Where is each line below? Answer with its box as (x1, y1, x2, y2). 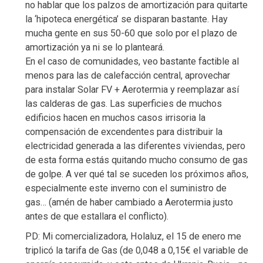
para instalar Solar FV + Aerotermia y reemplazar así (25, 84, 239, 96)
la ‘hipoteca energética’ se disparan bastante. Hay (25, 14, 228, 25)
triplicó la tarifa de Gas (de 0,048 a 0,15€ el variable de (25, 245, 248, 257)
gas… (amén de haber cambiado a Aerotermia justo (25, 197, 233, 208)
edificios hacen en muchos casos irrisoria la (25, 112, 205, 124)
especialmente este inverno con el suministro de (25, 183, 227, 194)
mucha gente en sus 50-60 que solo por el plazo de (25, 28, 237, 39)
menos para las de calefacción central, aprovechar (25, 70, 230, 82)
